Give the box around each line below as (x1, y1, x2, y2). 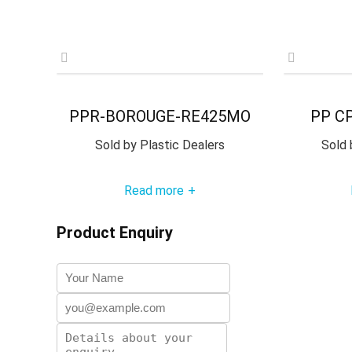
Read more (124, 182, 185, 198)
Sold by (95, 137, 137, 152)
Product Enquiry (57, 222, 173, 242)
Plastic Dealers (137, 137, 225, 152)
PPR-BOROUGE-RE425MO (69, 106, 251, 126)
